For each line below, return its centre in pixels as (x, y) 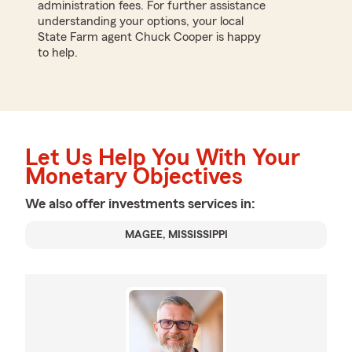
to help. (58, 52)
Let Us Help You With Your (163, 158)
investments (148, 203)
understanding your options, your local (141, 21)
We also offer (67, 203)
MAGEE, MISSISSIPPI (176, 235)
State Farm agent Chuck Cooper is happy (149, 37)
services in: (222, 203)
